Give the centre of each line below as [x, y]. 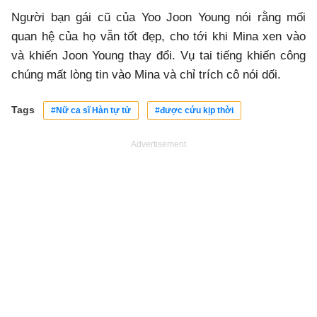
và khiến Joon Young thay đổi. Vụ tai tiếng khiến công [158, 56]
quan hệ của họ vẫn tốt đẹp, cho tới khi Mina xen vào [158, 37]
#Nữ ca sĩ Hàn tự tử [91, 111]
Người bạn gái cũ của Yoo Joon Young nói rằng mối [158, 18]
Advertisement [158, 145]
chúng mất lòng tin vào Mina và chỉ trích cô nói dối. [146, 75]
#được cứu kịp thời [194, 111]
